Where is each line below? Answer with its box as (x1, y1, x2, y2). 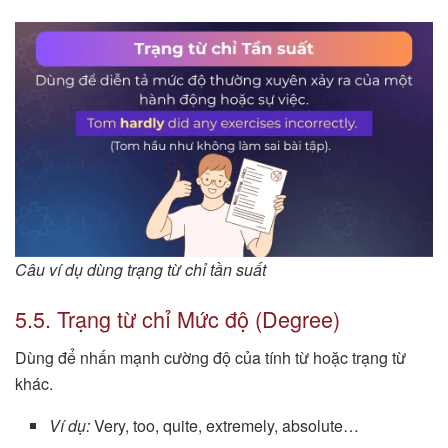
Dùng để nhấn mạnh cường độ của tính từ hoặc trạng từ (15, 346, 406, 370)
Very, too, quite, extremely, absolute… (90, 414, 360, 438)
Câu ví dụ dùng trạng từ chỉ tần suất (15, 257, 266, 281)
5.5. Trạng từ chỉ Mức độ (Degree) (15, 303, 340, 335)
